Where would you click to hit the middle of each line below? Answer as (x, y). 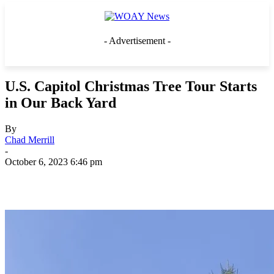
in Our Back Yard (61, 102)
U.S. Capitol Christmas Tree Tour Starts (131, 86)
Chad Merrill (30, 139)
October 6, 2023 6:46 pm (54, 161)
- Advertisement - (137, 41)
